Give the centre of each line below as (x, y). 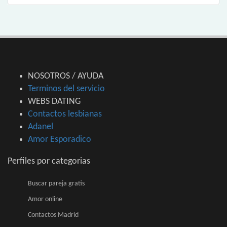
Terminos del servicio (66, 89)
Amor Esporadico (60, 140)
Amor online (45, 199)
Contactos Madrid (53, 215)
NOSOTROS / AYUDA (66, 76)
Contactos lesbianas (65, 114)
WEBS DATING (54, 102)
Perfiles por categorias (49, 161)
